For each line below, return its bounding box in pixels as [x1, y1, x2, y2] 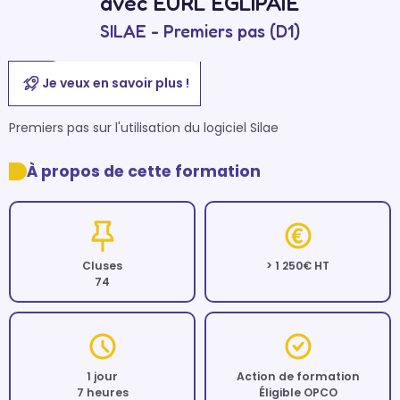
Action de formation [236, 369, 360, 384]
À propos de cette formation [27, 161, 261, 182]
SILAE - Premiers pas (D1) [99, 21, 300, 42]
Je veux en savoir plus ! [41, 74, 189, 92]
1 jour [87, 369, 118, 384]
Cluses [82, 258, 122, 273]
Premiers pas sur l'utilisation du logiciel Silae [9, 119, 279, 137]
